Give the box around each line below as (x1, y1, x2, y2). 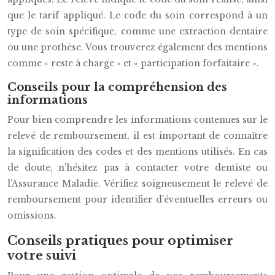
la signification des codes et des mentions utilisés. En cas (7, 146, 268, 157)
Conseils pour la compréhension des (7, 80, 227, 94)
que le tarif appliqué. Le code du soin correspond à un (7, 10, 268, 21)
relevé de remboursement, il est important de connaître (7, 130, 268, 141)
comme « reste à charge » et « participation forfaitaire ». (7, 58, 259, 69)
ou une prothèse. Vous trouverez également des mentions (7, 42, 268, 53)
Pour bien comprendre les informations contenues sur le (7, 114, 268, 125)
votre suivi (7, 248, 76, 263)
